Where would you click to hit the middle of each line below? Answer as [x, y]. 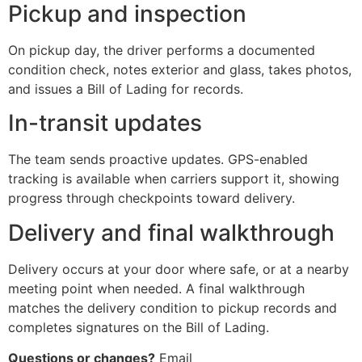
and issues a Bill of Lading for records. [126, 88]
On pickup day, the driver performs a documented [162, 50]
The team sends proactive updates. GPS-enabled [158, 160]
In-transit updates [105, 123]
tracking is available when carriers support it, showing [174, 179]
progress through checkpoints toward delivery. [152, 198]
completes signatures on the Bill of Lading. [139, 327]
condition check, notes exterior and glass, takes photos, [180, 69]
